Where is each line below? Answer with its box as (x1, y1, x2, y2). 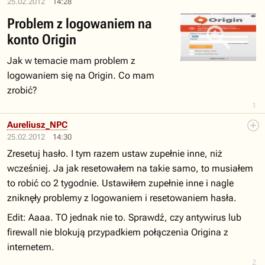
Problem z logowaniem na (7, 15, 152, 32)
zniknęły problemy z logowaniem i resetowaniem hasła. (7, 192, 237, 203)
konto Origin (7, 31, 76, 48)
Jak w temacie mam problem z (7, 55, 135, 66)
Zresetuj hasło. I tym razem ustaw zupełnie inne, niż (7, 148, 222, 159)
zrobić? (7, 85, 37, 96)
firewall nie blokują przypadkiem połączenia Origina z (7, 227, 228, 238)
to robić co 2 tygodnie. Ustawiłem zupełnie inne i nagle (7, 177, 234, 189)
